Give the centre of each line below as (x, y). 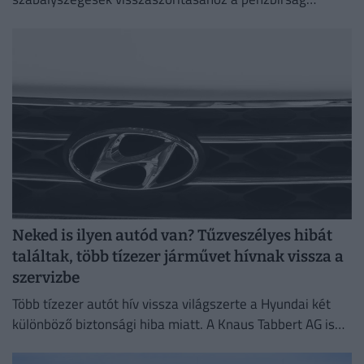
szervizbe (46, 278)
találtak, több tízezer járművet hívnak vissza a (178, 257)
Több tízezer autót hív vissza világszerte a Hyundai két (171, 303)
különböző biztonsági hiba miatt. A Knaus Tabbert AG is (173, 324)
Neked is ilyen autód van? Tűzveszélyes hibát (172, 236)
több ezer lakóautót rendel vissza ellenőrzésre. (150, 344)
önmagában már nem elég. (91, 20)
